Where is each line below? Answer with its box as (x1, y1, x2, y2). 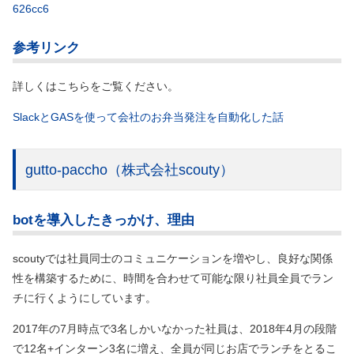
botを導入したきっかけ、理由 (13, 212, 194, 228)
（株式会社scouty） (107, 162, 234, 179)
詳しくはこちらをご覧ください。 (13, 80, 179, 93)
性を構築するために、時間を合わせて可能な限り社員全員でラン (13, 271, 333, 284)
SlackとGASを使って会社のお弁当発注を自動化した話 (13, 111, 284, 124)
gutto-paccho (25, 162, 107, 179)
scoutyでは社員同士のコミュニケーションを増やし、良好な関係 (13, 251, 333, 265)
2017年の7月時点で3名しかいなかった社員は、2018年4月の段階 (13, 322, 337, 335)
